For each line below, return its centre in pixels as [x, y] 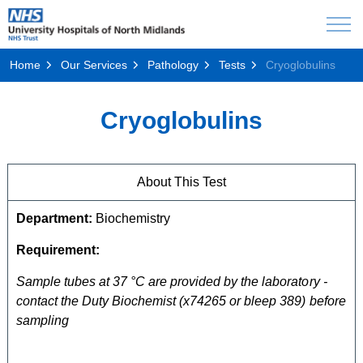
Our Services [94, 65]
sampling [43, 320]
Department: [55, 218]
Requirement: [58, 250]
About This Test [181, 182]
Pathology [173, 65]
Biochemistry [132, 218]
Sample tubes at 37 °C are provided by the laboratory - [172, 282]
